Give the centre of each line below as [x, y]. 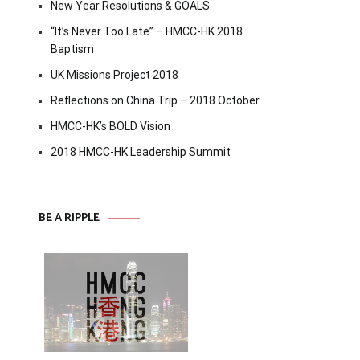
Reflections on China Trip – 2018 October [155, 100]
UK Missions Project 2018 [115, 75]
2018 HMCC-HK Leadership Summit [141, 152]
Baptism [72, 49]
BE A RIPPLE [69, 218]
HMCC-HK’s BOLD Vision [110, 126]
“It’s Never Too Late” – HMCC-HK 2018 [147, 31]
